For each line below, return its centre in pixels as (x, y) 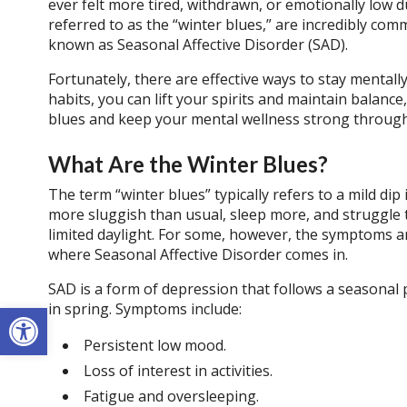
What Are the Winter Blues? (188, 164)
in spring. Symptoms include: (144, 309)
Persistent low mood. (154, 345)
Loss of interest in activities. (178, 371)
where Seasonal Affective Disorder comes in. (198, 255)
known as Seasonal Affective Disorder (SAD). (198, 44)
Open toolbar (57, 315)
